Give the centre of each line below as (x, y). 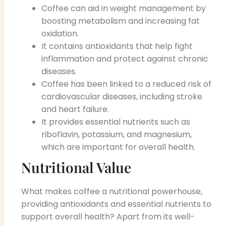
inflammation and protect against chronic (125, 59)
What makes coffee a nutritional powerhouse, (112, 192)
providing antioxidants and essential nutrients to (116, 204)
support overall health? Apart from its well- (108, 217)
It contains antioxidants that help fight (117, 46)
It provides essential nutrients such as (116, 122)
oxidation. (60, 34)
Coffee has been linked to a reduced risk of (126, 84)
